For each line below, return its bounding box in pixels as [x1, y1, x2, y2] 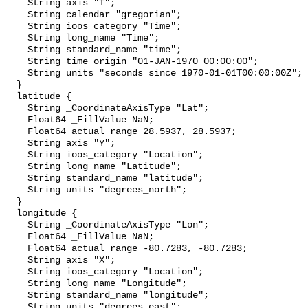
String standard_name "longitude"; [5, 290, 27, 301]
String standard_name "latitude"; [5, 173, 27, 184]
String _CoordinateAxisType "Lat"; [5, 103, 27, 114]
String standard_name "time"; [5, 45, 27, 56]
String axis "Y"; [5, 138, 27, 149]
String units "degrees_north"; [5, 185, 27, 196]
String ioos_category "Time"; [5, 21, 27, 32]
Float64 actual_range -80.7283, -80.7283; [5, 243, 27, 254]
